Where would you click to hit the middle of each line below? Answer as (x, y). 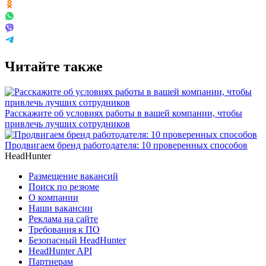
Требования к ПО (64, 229)
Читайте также (54, 66)
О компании (53, 197)
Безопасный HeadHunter (77, 240)
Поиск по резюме (64, 186)
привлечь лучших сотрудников (67, 123)
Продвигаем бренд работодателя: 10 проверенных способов (126, 145)
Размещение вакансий (73, 176)
